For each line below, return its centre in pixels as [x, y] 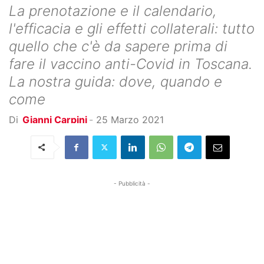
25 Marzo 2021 [130, 119]
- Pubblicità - [132, 183]
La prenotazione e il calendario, [113, 11]
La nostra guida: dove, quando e [115, 81]
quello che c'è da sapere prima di [118, 46]
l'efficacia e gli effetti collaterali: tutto [132, 28]
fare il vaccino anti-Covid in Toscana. [131, 64]
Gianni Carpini [55, 119]
